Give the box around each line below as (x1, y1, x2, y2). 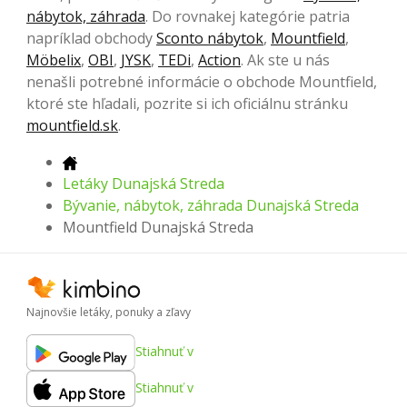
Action (198, 50, 241, 71)
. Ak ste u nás (241, 50, 330, 71)
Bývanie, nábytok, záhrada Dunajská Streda (63, 195, 359, 216)
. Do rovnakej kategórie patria (145, 6, 350, 27)
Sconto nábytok (156, 28, 263, 49)
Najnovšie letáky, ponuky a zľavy (26, 303, 191, 320)
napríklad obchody (26, 28, 156, 49)
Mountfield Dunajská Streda (63, 217, 253, 238)
